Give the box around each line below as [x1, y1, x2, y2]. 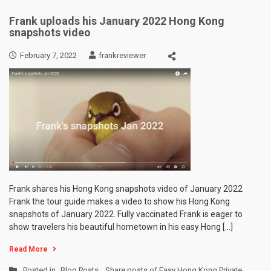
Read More [9, 245, 48, 253]
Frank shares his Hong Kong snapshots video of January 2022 [9, 184, 243, 194]
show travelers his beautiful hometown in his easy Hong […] [9, 222, 233, 232]
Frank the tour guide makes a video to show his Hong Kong [9, 197, 230, 206]
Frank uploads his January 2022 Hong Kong [9, 15, 224, 27]
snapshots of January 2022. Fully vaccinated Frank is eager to [9, 209, 243, 219]
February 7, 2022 [20, 51, 77, 60]
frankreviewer [99, 51, 146, 60]
